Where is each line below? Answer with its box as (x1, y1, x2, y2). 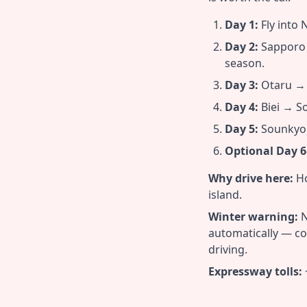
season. (225, 56, 265, 71)
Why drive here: (208, 171, 293, 186)
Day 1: (225, 17, 258, 32)
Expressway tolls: (208, 264, 302, 279)
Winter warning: (208, 209, 298, 224)
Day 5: (225, 121, 258, 136)
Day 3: (225, 77, 258, 93)
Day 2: (225, 39, 258, 54)
